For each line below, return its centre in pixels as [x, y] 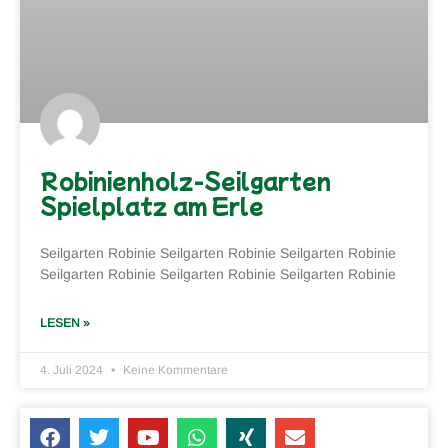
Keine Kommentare [174, 370]
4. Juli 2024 [73, 370]
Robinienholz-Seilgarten [185, 180]
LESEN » [65, 323]
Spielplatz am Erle [152, 205]
